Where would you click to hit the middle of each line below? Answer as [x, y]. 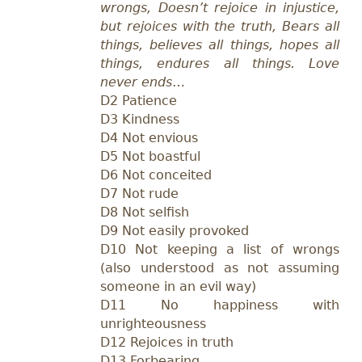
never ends [136, 82]
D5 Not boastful [150, 156]
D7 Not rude [139, 193]
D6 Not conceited [156, 175]
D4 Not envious [149, 137]
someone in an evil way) [178, 286]
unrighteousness [153, 323]
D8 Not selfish [145, 212]
